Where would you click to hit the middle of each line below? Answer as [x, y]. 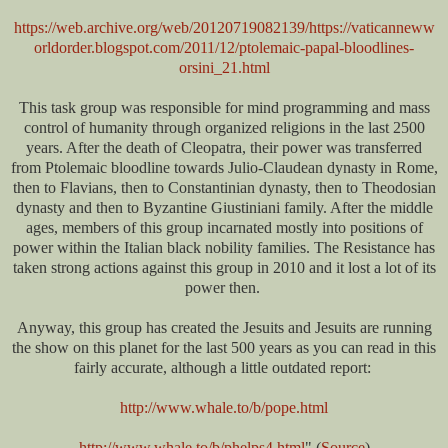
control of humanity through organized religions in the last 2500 [224, 128]
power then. [224, 288]
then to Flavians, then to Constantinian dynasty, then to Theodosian [224, 188]
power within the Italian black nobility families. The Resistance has [224, 248]
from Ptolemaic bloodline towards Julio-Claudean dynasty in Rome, [224, 168]
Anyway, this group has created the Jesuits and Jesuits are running [224, 328]
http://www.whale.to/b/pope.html [224, 408]
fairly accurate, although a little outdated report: [224, 368]
